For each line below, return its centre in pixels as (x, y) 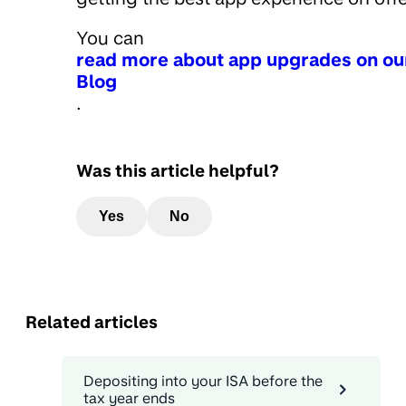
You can (110, 38)
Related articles (92, 322)
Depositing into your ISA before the (203, 381)
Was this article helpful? (178, 170)
